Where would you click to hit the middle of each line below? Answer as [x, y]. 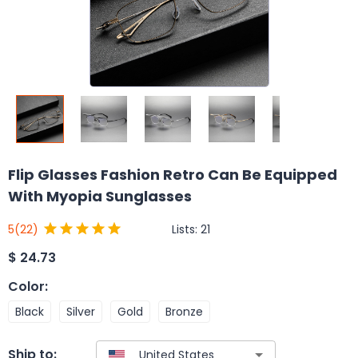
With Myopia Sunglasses [100, 196]
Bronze [184, 311]
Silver [81, 311]
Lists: [186, 229]
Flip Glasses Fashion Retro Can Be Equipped [173, 175]
